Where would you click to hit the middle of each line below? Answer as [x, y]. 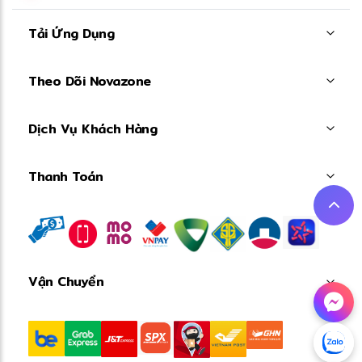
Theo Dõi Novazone [90, 81]
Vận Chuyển [66, 282]
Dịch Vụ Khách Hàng [93, 128]
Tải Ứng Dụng [71, 33]
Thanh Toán [65, 176]
